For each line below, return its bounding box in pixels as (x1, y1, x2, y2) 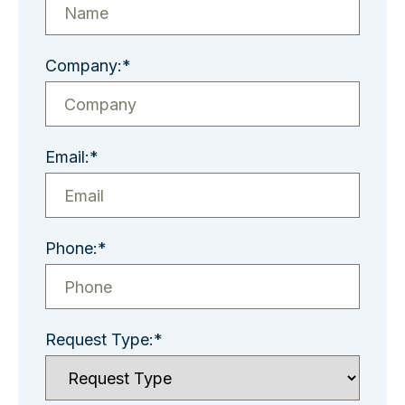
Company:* (45, 56, 131, 75)
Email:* (45, 147, 99, 166)
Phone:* (45, 239, 107, 258)
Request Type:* (45, 330, 163, 349)
